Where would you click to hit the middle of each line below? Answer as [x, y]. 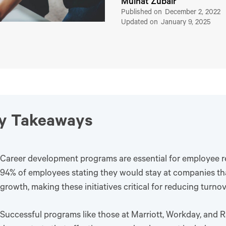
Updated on [140, 23]
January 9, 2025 [186, 23]
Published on [143, 13]
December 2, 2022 [193, 13]
